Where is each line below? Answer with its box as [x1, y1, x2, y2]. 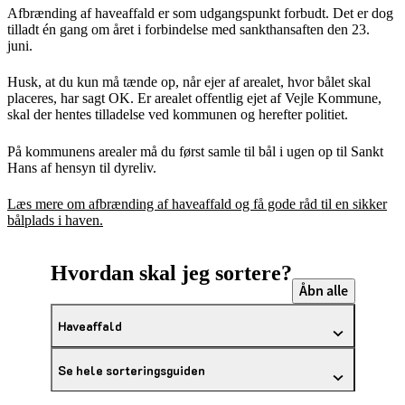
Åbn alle [298, 280, 348, 300]
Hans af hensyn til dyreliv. [7, 159, 156, 175]
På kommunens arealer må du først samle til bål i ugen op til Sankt [7, 143, 383, 159]
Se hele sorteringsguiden [57, 362, 205, 378]
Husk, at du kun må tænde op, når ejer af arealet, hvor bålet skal [7, 74, 371, 90]
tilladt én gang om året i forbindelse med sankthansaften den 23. [7, 21, 370, 37]
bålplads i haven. [7, 212, 103, 229]
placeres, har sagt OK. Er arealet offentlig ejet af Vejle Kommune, [7, 90, 381, 107]
